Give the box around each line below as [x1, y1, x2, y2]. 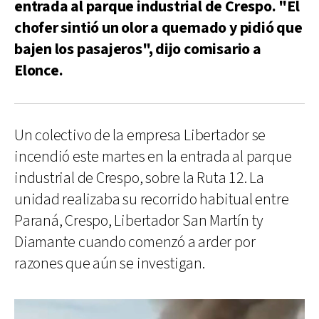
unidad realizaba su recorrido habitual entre [14, 189, 289, 210]
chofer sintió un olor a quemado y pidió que [14, 17, 303, 38]
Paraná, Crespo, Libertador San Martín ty [14, 210, 264, 231]
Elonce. [14, 60, 63, 81]
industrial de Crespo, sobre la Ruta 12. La [14, 167, 264, 189]
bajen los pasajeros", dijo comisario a [14, 38, 261, 60]
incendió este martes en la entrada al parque [14, 146, 292, 167]
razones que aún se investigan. [14, 253, 205, 274]
